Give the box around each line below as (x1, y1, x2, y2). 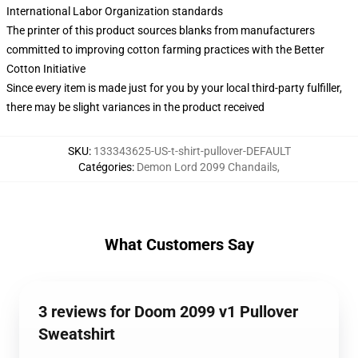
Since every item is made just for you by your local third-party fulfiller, (6, 82, 342, 94)
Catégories (78, 161, 132, 173)
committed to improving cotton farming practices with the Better (6, 43, 324, 56)
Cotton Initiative (6, 62, 86, 75)
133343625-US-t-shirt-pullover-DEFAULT (93, 145, 291, 157)
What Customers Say (104, 235, 254, 254)
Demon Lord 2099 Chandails (137, 161, 277, 173)
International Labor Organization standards (6, 5, 223, 18)
